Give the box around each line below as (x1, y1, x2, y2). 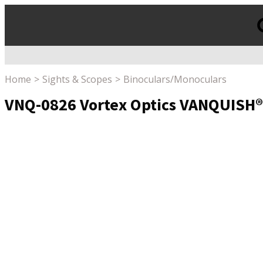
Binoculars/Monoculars (123, 73, 227, 86)
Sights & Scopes (42, 73, 112, 86)
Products (4, 52, 34, 62)
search (4, 64, 26, 74)
